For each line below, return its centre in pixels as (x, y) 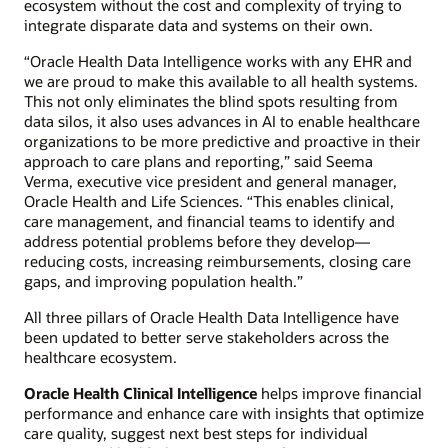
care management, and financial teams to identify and (209, 220)
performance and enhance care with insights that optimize (224, 413)
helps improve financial (339, 393)
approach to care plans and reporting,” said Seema (198, 160)
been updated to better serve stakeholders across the (206, 337)
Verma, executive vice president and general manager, (210, 180)
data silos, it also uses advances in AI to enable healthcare (222, 120)
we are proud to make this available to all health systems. (221, 80)
